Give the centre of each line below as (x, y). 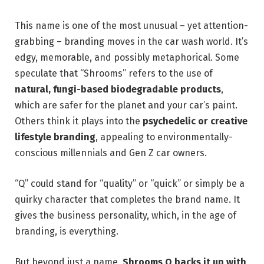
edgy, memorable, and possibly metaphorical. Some (127, 58)
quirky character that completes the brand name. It (127, 200)
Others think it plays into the (79, 121)
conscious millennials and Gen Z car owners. (111, 153)
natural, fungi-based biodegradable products (118, 90)
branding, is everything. (67, 232)
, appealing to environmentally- (164, 137)
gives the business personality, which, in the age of (126, 216)
